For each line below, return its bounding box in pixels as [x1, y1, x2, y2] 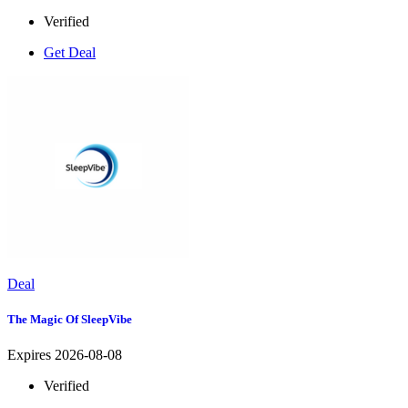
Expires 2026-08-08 [7, 346, 122, 362]
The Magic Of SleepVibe [7, 311, 132, 326]
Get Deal [44, 44, 96, 60]
